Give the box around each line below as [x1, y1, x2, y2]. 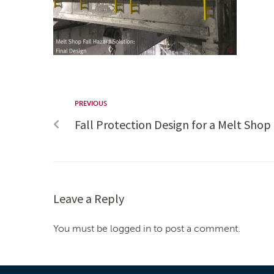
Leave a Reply [53, 191, 124, 207]
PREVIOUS [75, 100, 107, 108]
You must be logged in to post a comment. [53, 223, 240, 235]
